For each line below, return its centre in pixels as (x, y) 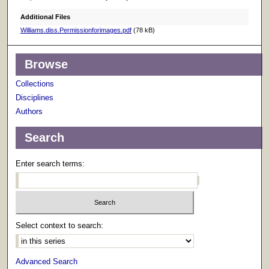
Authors (29, 112)
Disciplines (35, 98)
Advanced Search (47, 261)
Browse (47, 65)
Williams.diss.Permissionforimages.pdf (76, 30)
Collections (35, 84)
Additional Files (45, 17)
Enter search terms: (50, 164)
